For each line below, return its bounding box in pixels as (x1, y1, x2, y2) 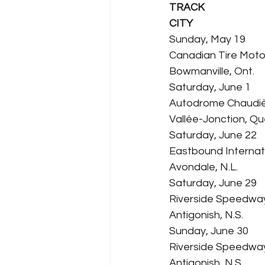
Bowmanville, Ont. (169, 66, 254, 77)
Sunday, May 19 (169, 34, 245, 46)
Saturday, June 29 (169, 177, 257, 189)
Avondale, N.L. (169, 161, 238, 173)
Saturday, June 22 (169, 130, 257, 141)
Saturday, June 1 (169, 82, 251, 93)
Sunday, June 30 (169, 225, 248, 237)
